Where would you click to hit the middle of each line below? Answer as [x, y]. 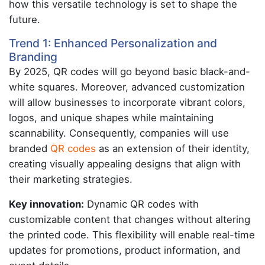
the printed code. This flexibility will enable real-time [132, 235]
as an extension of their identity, [173, 148]
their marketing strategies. [71, 179]
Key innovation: [46, 204]
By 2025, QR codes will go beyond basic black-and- [130, 72]
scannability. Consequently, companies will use [119, 133]
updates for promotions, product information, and [125, 250]
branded [30, 148]
